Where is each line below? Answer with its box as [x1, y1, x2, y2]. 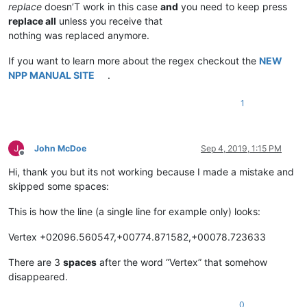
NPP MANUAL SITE [8, 69, 95, 81]
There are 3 [8, 256, 63, 268]
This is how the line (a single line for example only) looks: [8, 205, 260, 217]
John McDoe [34, 143, 86, 153]
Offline [21, 153, 47, 164]
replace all [8, 14, 56, 27]
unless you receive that [56, 14, 162, 27]
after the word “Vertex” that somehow [97, 256, 267, 268]
